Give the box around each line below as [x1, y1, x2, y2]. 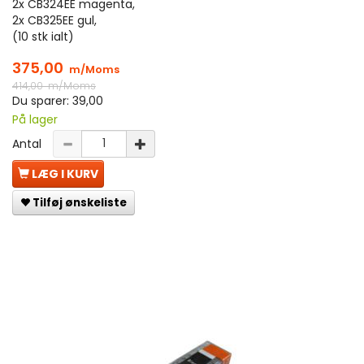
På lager [12, 110, 58, 128]
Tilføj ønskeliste [32, 194, 127, 210]
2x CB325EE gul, [12, 11, 97, 28]
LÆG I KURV [32, 165, 98, 182]
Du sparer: [12, 92, 72, 109]
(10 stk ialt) [12, 28, 74, 45]
